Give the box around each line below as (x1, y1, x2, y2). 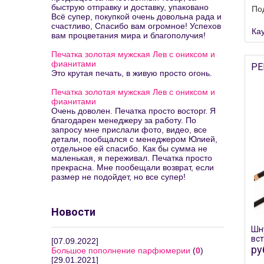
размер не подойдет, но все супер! (51, 172, 186, 181)
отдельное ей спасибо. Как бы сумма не (51, 144, 207, 153)
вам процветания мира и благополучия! (51, 31, 206, 40)
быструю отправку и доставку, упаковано (51, 2, 209, 12)
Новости (51, 206, 95, 218)
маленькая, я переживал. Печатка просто (51, 153, 212, 163)
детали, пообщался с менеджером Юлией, (51, 134, 217, 144)
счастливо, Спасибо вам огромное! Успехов (51, 21, 221, 31)
